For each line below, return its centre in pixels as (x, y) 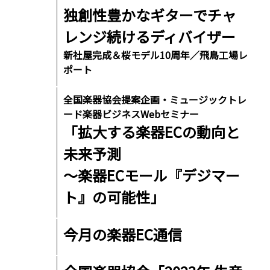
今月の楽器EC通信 (123, 234)
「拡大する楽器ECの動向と (152, 132)
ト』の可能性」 (114, 197)
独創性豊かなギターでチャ (150, 15)
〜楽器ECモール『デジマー (152, 175)
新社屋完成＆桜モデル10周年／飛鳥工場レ (156, 55)
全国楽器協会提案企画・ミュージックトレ (155, 100)
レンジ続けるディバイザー (150, 37)
